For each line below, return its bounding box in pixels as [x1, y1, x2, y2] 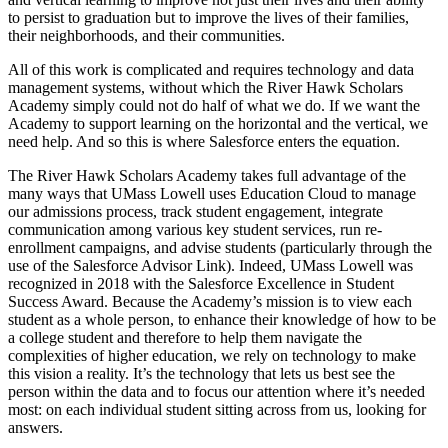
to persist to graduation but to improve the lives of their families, [8, 8, 409, 26]
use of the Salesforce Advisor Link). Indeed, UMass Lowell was [8, 256, 413, 274]
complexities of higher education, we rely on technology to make [8, 346, 416, 364]
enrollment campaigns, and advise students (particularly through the [8, 238, 432, 256]
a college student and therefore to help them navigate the [8, 328, 362, 346]
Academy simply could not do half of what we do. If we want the [8, 96, 420, 114]
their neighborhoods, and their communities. [8, 26, 285, 44]
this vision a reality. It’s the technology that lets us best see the [8, 364, 395, 382]
